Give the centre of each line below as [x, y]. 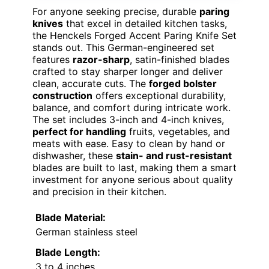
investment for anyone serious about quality [133, 180]
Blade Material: [71, 218]
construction [62, 96]
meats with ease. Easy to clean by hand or [129, 144]
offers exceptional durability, [159, 96]
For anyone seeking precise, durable [116, 12]
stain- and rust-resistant [174, 156]
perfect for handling [79, 132]
